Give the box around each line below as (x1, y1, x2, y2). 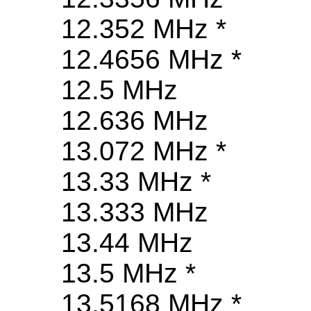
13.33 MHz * (61, 167, 211, 197)
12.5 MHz (61, 75, 178, 106)
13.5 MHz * (61, 258, 196, 289)
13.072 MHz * (61, 136, 226, 167)
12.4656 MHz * (61, 44, 242, 75)
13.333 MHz (61, 197, 208, 228)
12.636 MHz (61, 106, 208, 136)
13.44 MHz (61, 228, 193, 258)
